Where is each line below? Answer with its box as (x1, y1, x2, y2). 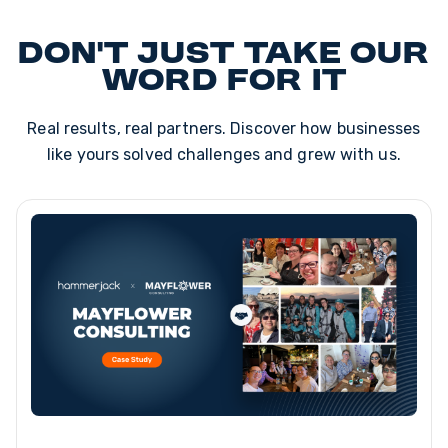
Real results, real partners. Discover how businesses (27, 119, 421, 139)
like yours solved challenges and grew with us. (47, 145, 401, 165)
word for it (101, 65, 347, 100)
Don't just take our (17, 38, 431, 73)
